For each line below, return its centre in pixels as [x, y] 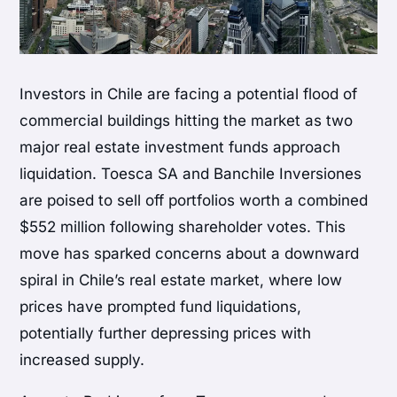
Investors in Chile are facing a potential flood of [189, 94]
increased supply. [82, 360]
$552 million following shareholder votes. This [183, 227]
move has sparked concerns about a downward [190, 254]
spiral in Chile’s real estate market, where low [181, 280]
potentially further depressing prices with [166, 334]
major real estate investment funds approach [180, 148]
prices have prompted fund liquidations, [161, 307]
